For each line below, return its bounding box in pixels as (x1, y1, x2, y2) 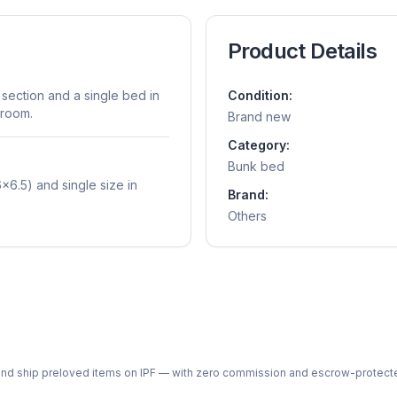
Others (228, 208, 267, 223)
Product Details (228, 38, 377, 64)
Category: (228, 137, 290, 152)
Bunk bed (228, 159, 284, 174)
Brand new (228, 109, 291, 124)
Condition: (228, 88, 292, 103)
